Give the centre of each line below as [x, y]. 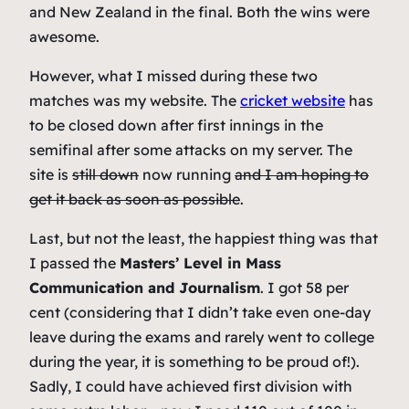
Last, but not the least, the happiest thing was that [204, 239]
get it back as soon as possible [135, 199]
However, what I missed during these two [173, 76]
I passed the [74, 263]
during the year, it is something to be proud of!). [194, 362]
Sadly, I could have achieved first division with [191, 387]
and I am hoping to [302, 175]
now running [187, 175]
